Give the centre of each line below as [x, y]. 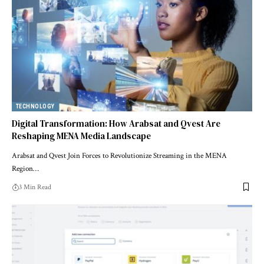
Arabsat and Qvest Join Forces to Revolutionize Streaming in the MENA [119, 156]
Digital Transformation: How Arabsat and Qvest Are [116, 123]
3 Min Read [35, 187]
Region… [25, 169]
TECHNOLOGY [35, 106]
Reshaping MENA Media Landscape [81, 136]
